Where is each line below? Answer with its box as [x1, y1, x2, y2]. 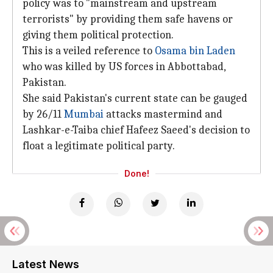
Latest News [12, 258, 79, 271]
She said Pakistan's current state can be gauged [23, 92, 247, 105]
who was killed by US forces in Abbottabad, [23, 60, 225, 73]
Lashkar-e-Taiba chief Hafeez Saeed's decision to [23, 124, 250, 136]
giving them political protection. [23, 29, 174, 41]
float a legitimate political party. [23, 140, 175, 152]
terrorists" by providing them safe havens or [23, 13, 233, 26]
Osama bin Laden [155, 44, 235, 57]
